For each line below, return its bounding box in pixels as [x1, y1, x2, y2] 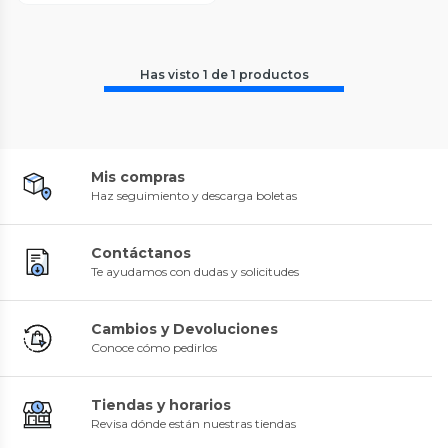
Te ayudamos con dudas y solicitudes [91, 264, 299, 280]
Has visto [139, 67, 203, 83]
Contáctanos [91, 244, 191, 263]
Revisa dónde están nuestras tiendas [91, 416, 296, 432]
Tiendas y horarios [91, 396, 231, 415]
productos [238, 67, 309, 83]
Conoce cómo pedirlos [91, 340, 217, 356]
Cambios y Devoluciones [91, 320, 278, 339]
